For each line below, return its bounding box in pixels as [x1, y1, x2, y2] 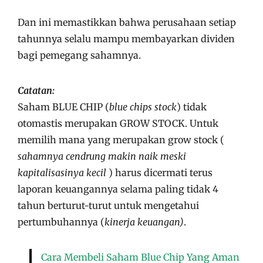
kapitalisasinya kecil [18, 166, 109, 178]
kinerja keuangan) [104, 215, 184, 228]
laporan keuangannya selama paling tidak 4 [18, 183, 218, 195]
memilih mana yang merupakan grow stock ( [18, 133, 224, 146]
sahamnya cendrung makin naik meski [18, 150, 186, 162]
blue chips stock [109, 100, 177, 113]
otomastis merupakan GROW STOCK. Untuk [18, 117, 218, 129]
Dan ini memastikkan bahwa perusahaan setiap [18, 16, 236, 28]
